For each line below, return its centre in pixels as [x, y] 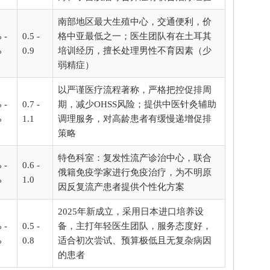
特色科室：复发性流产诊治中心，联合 [135, 158]
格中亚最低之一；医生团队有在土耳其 [135, 36]
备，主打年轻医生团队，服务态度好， [135, 226]
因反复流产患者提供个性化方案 [121, 187]
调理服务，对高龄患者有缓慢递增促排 [135, 118]
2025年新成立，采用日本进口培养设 [131, 211]
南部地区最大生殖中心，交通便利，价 [135, 21]
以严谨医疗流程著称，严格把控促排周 [135, 89]
